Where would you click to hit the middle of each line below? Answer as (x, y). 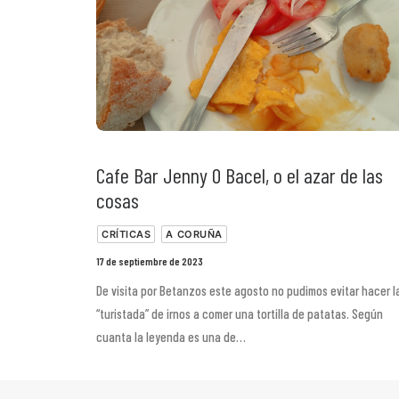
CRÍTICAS (126, 234)
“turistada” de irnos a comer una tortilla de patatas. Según (240, 313)
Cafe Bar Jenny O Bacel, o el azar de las (240, 175)
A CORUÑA (194, 234)
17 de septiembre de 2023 (150, 261)
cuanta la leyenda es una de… (171, 337)
